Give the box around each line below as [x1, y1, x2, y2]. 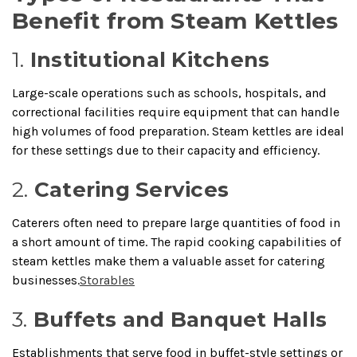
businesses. [12, 272, 80, 288]
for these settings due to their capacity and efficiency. [12, 142, 320, 158]
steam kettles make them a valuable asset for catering [12, 253, 325, 269]
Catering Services [33, 176, 229, 202]
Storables [80, 272, 135, 288]
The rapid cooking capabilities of [151, 233, 341, 249]
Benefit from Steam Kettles [12, 6, 339, 34]
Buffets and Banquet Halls [33, 306, 327, 332]
